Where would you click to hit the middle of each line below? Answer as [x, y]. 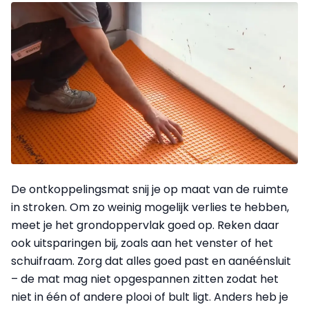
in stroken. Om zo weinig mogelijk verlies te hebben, [150, 207]
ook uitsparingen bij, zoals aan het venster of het [142, 243]
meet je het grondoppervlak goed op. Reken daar [145, 225]
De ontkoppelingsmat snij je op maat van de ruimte [150, 189]
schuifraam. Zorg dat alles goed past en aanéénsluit [151, 261]
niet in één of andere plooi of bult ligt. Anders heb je [150, 297]
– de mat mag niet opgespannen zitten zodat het [145, 279]
